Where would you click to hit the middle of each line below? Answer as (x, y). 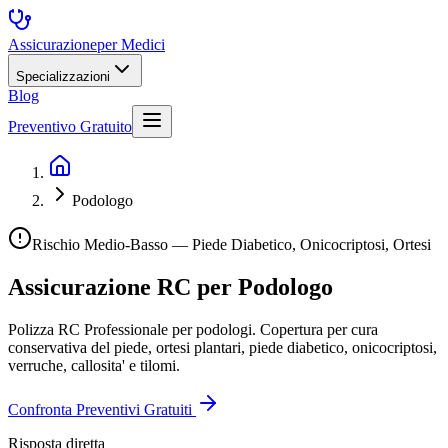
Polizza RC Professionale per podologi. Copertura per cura (193, 329)
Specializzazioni (63, 76)
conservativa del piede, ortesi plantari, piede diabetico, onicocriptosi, (222, 347)
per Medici (131, 44)
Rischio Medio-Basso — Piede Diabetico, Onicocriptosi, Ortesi (231, 244)
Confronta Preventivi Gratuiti (102, 409)
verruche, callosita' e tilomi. (94, 365)
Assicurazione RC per (123, 286)
